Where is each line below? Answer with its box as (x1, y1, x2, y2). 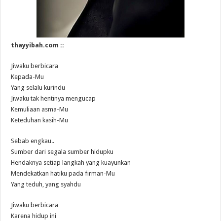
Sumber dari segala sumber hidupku (11, 147, 114, 155)
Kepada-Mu (11, 73, 44, 80)
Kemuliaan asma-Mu (11, 105, 69, 113)
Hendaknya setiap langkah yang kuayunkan (11, 158, 131, 166)
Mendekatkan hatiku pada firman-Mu (11, 169, 115, 177)
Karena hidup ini (11, 212, 57, 220)
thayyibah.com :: (11, 41, 65, 49)
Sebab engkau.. (11, 137, 55, 145)
